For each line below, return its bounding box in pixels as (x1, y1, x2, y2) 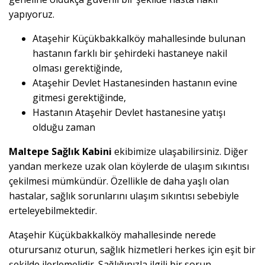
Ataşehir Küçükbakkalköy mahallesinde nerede (9, 228, 216, 242)
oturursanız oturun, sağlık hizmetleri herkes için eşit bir (9, 243, 256, 257)
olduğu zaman (33, 121, 95, 134)
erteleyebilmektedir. (9, 204, 97, 218)
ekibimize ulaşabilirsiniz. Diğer (114, 145, 248, 159)
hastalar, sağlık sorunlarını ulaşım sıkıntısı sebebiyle (9, 189, 239, 203)
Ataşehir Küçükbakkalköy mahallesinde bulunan (33, 32, 245, 46)
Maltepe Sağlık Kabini (9, 145, 114, 159)
